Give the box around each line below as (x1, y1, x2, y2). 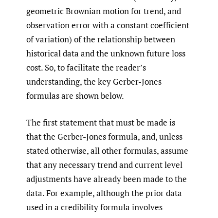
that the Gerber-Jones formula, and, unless (26, 130, 182, 142)
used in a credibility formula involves (26, 201, 163, 213)
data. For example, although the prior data (26, 187, 182, 199)
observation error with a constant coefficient (26, 19, 189, 31)
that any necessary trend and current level (26, 159, 182, 170)
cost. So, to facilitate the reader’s (26, 62, 146, 73)
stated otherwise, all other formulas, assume (26, 145, 188, 156)
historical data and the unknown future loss (26, 48, 185, 59)
